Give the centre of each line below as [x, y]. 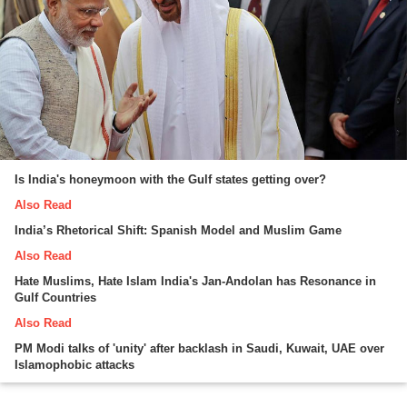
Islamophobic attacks [74, 365]
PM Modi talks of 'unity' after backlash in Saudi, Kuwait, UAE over [199, 349]
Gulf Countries [55, 298]
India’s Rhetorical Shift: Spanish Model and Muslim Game [178, 231]
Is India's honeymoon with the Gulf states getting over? [170, 180]
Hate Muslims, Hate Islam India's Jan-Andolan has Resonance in [195, 282]
